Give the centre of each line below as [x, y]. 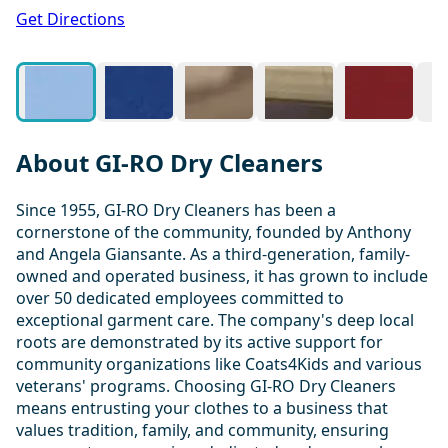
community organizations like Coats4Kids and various [219, 363]
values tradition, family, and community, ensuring [202, 429]
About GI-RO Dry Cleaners [169, 162]
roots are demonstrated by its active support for [199, 341]
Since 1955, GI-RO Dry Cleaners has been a [176, 209]
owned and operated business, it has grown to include [222, 275]
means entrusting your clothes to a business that [202, 407]
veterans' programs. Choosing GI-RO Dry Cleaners [206, 385]
